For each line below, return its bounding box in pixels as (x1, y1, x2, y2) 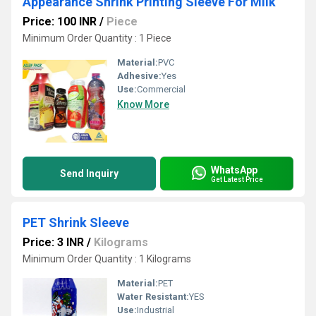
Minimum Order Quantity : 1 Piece (23, 32, 171, 44)
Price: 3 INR (23, 236, 84, 249)
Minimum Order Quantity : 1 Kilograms (23, 253, 191, 265)
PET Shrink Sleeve (23, 215, 129, 230)
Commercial (137, 84, 186, 95)
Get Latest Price (211, 175, 263, 183)
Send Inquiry (60, 168, 119, 179)
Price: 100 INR (23, 15, 97, 28)
